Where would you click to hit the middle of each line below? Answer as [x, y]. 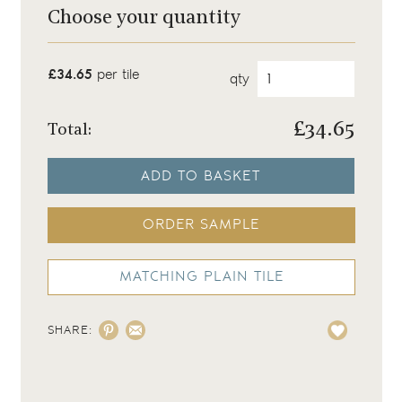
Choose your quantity [144, 18]
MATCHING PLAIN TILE [201, 277]
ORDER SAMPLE [201, 225]
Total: [69, 130]
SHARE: [70, 330]
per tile [115, 75]
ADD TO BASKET [201, 176]
